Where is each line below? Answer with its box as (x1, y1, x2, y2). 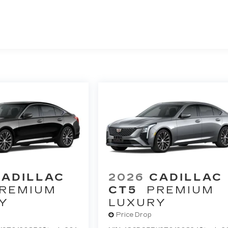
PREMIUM (147, 183, 215, 196)
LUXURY (108, 196, 167, 209)
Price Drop (116, 211, 152, 219)
